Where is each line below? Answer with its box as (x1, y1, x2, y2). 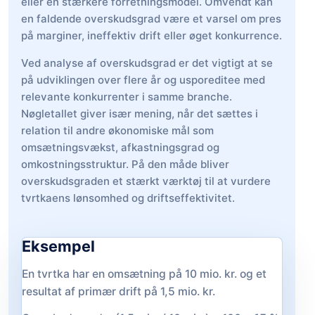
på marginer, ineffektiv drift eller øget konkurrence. (21, 29, 282, 43)
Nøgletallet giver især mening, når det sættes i (21, 107, 258, 121)
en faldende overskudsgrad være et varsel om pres (21, 12, 281, 26)
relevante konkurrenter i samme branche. (21, 90, 232, 104)
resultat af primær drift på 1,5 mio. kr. (22, 284, 215, 298)
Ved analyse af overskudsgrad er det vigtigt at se (21, 56, 273, 70)
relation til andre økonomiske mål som (21, 124, 214, 138)
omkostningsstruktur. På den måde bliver (21, 157, 229, 172)
